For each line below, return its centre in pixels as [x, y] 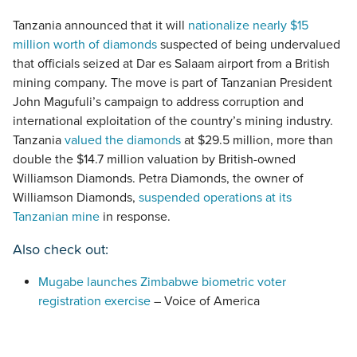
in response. [137, 217]
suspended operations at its [215, 198]
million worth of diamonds [85, 45]
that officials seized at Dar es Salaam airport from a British [171, 64]
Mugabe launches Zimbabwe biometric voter [162, 282]
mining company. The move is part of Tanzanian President [173, 83]
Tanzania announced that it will [100, 26]
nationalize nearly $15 [248, 26]
